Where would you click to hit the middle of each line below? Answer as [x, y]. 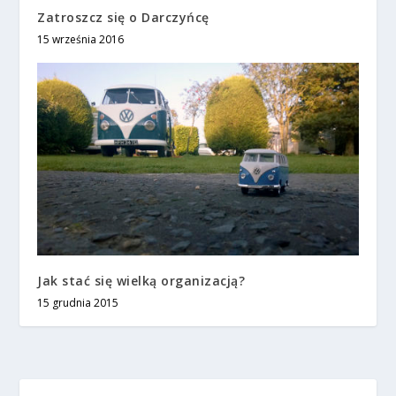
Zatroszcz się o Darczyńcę [123, 18]
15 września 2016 [81, 40]
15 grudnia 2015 [78, 303]
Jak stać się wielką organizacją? [141, 281]
